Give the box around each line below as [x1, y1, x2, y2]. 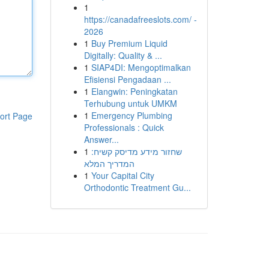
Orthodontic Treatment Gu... [83, 181, 191, 193]
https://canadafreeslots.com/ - [83, 13, 197, 25]
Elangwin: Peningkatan [91, 85, 178, 97]
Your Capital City [91, 169, 154, 181]
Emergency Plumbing [91, 109, 172, 121]
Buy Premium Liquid [91, 37, 168, 49]
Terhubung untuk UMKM [83, 97, 177, 109]
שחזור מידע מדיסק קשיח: [91, 145, 182, 157]
